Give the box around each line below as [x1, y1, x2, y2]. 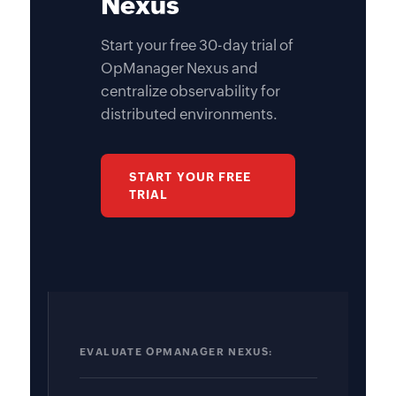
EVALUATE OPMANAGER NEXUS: [80, 343, 273, 356]
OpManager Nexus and [101, 57, 258, 75]
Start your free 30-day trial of [101, 34, 293, 52]
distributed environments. [101, 103, 278, 121]
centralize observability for [101, 80, 280, 98]
